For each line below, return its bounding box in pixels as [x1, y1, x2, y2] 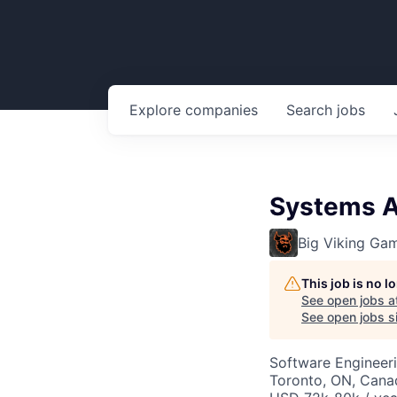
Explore [129, 101, 185, 119]
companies [185, 101, 258, 119]
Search [286, 101, 337, 119]
